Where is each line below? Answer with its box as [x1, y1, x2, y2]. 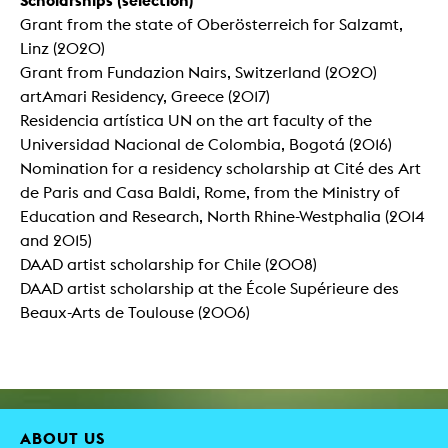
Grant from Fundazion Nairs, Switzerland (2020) [20, 62, 377, 82]
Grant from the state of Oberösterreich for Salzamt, [20, 14, 403, 34]
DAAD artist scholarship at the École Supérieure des [20, 278, 399, 298]
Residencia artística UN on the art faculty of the [20, 110, 372, 130]
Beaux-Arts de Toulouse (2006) [20, 302, 250, 322]
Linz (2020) [20, 38, 105, 58]
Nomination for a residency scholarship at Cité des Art [20, 158, 421, 178]
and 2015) [20, 230, 92, 250]
